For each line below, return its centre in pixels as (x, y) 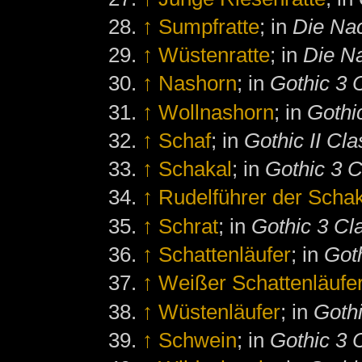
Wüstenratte (215, 55)
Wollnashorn (217, 112)
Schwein (198, 340)
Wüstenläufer (220, 311)
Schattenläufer (225, 255)
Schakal (196, 169)
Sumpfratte (209, 26)
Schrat (189, 226)
